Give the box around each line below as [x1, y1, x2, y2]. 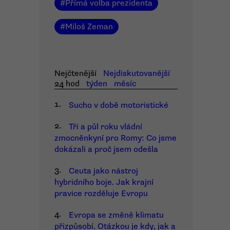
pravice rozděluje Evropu [54, 188, 148, 199]
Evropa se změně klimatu [69, 210, 164, 220]
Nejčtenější [54, 68, 97, 79]
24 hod [54, 79, 80, 89]
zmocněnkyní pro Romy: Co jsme [54, 133, 177, 143]
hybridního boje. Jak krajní [54, 177, 154, 187]
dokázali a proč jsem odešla [54, 144, 158, 155]
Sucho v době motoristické [69, 100, 168, 110]
